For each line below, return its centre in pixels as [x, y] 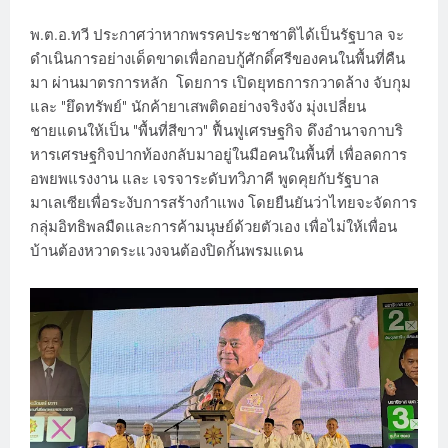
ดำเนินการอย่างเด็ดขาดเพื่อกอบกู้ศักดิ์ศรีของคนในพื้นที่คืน [217, 59]
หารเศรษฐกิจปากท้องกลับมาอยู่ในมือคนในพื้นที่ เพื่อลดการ [218, 155]
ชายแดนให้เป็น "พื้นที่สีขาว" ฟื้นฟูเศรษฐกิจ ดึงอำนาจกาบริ [216, 131]
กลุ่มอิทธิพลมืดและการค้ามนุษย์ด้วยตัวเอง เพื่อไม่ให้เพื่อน [213, 227]
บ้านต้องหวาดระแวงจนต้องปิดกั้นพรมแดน [166, 251]
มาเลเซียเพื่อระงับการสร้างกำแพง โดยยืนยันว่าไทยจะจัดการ [223, 203]
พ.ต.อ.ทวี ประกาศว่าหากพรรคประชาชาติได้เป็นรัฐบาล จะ [217, 35]
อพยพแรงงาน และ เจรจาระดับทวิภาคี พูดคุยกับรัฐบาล [204, 179]
